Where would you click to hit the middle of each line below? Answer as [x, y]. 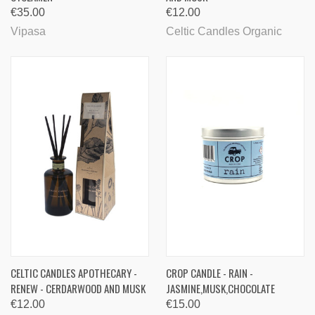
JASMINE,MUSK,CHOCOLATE [220, 288]
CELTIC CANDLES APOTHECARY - [74, 272]
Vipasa [28, 31]
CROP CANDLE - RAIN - [210, 272]
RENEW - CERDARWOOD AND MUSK [78, 288]
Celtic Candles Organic [224, 31]
